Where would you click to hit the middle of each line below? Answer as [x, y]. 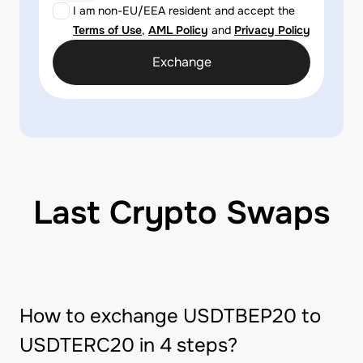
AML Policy [178, 30]
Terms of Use [107, 30]
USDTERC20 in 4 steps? [128, 345]
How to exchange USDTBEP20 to [170, 316]
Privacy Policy [272, 30]
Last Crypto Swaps [181, 213]
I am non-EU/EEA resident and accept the [184, 11]
